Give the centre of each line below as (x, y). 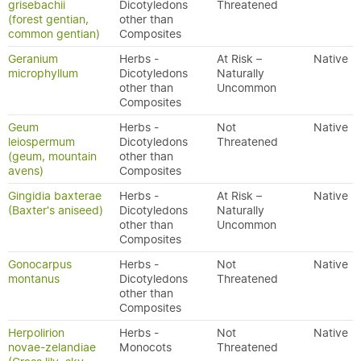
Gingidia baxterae (55, 196)
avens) (26, 171)
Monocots (145, 347)
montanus (34, 279)
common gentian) (54, 34)
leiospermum (41, 142)
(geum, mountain (52, 156)
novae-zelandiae (52, 347)
